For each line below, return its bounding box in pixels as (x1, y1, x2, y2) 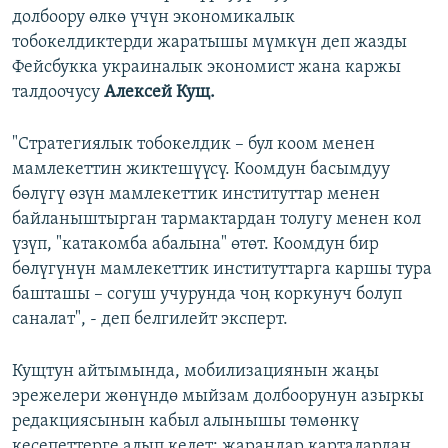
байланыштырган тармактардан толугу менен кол (12, 210, 421, 230)
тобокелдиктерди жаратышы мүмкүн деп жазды (12, 33, 407, 53)
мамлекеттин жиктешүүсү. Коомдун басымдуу (12, 160, 390, 180)
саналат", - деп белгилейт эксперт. (12, 310, 288, 330)
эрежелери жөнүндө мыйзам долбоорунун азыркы (12, 387, 424, 407)
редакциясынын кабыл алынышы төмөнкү (12, 412, 359, 432)
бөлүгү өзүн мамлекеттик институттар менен (12, 185, 380, 205)
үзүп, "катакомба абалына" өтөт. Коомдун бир (12, 235, 379, 255)
